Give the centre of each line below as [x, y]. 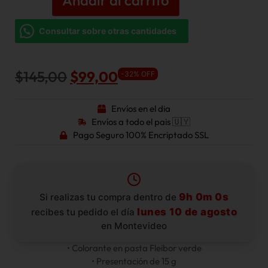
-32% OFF [138, 74]
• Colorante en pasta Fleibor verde [134, 248]
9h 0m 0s [204, 197]
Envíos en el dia [141, 109]
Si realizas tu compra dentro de [109, 197]
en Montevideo [134, 226]
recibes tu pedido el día [84, 212]
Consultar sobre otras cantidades [108, 31]
